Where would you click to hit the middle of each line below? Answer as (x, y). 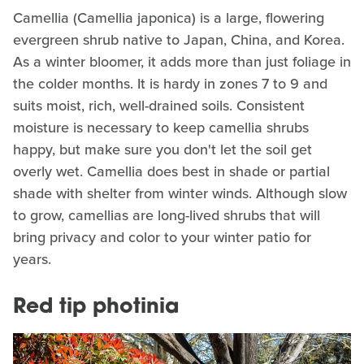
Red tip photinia (96, 308)
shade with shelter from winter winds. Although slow (180, 194)
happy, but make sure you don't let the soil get (162, 150)
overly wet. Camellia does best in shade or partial (171, 172)
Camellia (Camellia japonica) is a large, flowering (169, 18)
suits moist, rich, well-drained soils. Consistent (159, 106)
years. (32, 260)
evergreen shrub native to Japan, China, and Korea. (179, 40)
